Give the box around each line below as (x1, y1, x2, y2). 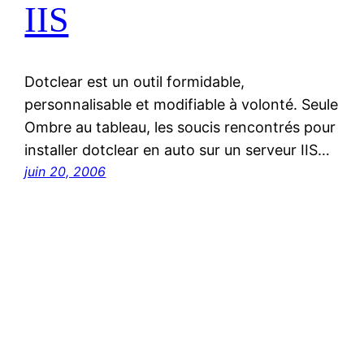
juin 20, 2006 (24, 163, 106, 180)
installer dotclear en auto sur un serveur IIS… (24, 141, 331, 159)
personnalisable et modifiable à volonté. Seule (24, 96, 339, 114)
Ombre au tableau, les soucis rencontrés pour (24, 119, 336, 136)
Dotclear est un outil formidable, (24, 73, 245, 91)
